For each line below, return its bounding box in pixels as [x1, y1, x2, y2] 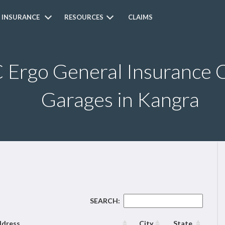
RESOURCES [64, 13, 104, 21]
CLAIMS [128, 13, 153, 21]
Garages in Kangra [41, 87, 199, 111]
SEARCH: [90, 196, 120, 205]
